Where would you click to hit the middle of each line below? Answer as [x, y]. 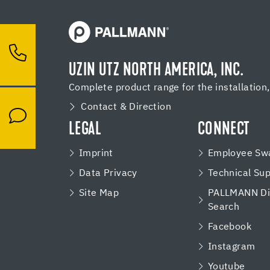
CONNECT [224, 130]
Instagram [231, 246]
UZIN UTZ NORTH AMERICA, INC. [156, 71]
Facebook [229, 227]
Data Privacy [108, 173]
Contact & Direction [126, 107]
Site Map [99, 193]
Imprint [96, 153]
